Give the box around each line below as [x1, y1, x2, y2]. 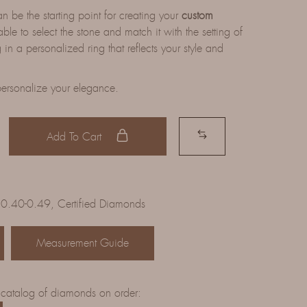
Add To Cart [46, 129, 105, 144]
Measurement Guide [36, 236, 129, 250]
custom [182, 8, 214, 23]
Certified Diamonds [57, 197, 145, 211]
